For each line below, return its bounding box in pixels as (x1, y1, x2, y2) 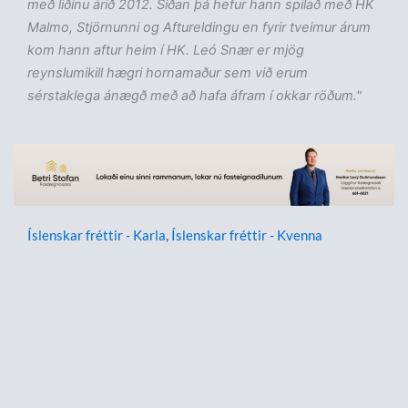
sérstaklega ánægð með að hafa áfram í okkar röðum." (27, 87, 362, 105)
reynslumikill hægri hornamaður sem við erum (27, 65, 308, 82)
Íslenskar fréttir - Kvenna (171, 227, 322, 244)
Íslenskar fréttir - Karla (27, 227, 166, 244)
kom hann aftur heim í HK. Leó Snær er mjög (27, 42, 304, 59)
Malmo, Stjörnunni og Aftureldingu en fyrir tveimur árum (27, 19, 371, 36)
